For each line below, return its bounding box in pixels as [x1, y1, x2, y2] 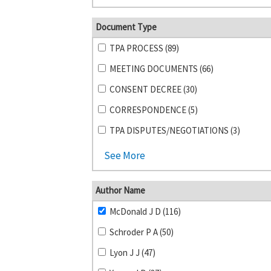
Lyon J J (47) [109, 247, 155, 258]
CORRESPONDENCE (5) [109, 104, 198, 116]
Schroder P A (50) [109, 226, 174, 238]
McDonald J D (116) [109, 206, 181, 217]
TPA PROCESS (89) [109, 42, 179, 54]
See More [104, 149, 145, 162]
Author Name [96, 184, 145, 196]
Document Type [96, 21, 157, 33]
